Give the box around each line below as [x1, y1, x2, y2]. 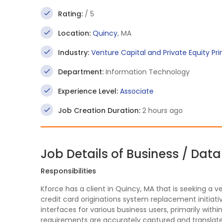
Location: [58, 28, 91, 38]
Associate [120, 86, 154, 96]
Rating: [58, 9, 83, 19]
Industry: [58, 48, 89, 57]
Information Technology [104, 67, 190, 77]
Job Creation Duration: [58, 106, 140, 115]
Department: [58, 67, 104, 77]
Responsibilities [41, 166, 96, 176]
